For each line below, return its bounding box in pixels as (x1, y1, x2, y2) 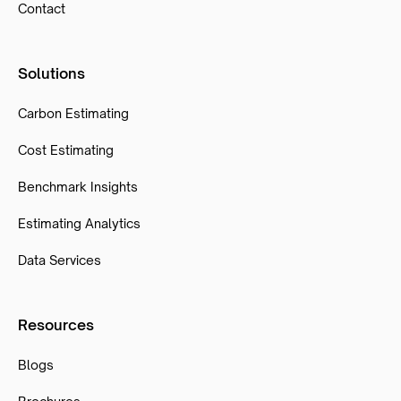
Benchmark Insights (18, 178, 138, 194)
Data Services (18, 252, 101, 268)
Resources (18, 315, 94, 334)
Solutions (18, 64, 85, 82)
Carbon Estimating (18, 105, 129, 121)
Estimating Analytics (18, 215, 141, 231)
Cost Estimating (18, 141, 114, 158)
